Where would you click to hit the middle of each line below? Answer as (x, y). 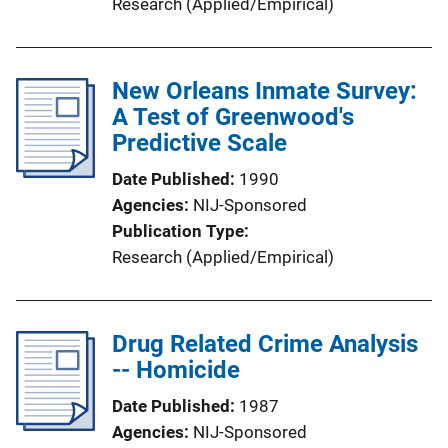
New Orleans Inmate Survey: (264, 90)
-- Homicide (176, 369)
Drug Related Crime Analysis (265, 343)
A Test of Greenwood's (233, 116)
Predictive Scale (199, 142)
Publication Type (178, 230)
